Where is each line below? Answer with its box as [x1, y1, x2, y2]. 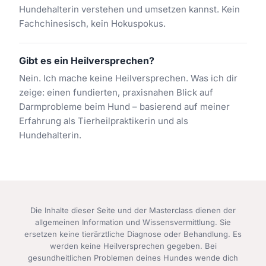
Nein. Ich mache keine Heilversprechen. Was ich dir [19, 72, 237, 84]
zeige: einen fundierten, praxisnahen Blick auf [19, 87, 213, 98]
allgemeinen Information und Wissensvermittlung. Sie [35, 217, 231, 227]
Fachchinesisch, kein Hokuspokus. [19, 18, 166, 29]
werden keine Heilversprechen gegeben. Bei [49, 241, 217, 251]
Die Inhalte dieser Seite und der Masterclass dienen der [30, 205, 236, 215]
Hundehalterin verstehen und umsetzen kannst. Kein [19, 4, 240, 15]
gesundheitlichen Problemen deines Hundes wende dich [28, 253, 238, 262]
